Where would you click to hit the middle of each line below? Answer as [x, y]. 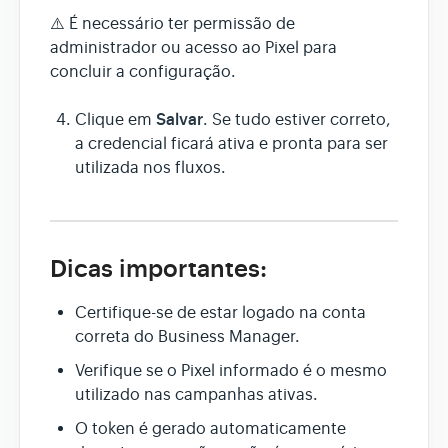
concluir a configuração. [143, 72]
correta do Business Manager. [187, 336]
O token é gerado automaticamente [210, 428]
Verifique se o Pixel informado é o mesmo [231, 370]
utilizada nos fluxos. [150, 168]
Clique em [115, 120]
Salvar [179, 120]
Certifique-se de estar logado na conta [220, 312]
